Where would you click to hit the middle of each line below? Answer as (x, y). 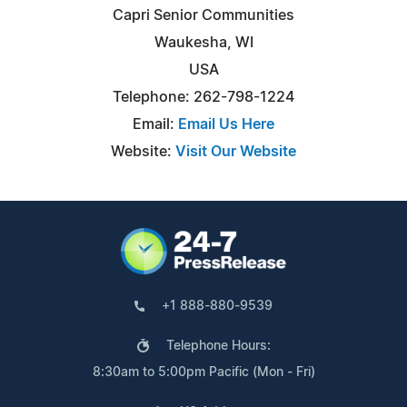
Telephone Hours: (218, 346)
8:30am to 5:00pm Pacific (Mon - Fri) (203, 372)
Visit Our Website (236, 151)
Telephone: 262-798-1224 (203, 97)
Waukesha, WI (203, 42)
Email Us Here (226, 124)
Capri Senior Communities (203, 15)
